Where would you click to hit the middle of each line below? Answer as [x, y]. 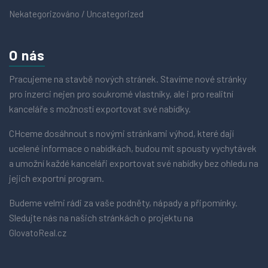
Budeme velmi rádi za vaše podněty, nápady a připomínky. [123, 202]
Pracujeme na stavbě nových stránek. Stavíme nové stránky [128, 78]
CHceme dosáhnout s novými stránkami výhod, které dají [121, 133]
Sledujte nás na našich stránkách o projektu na [101, 217]
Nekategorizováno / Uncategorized [76, 13]
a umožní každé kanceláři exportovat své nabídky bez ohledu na [134, 163]
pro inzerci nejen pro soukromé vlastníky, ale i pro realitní [121, 93]
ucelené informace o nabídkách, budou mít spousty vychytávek [133, 148]
